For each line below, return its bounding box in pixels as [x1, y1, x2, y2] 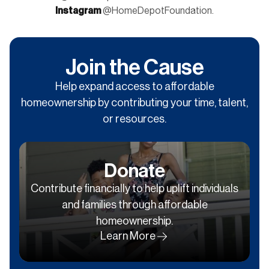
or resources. [103, 112, 166, 125]
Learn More [100, 229, 156, 242]
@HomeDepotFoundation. [103, 4, 214, 16]
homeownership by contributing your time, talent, [21, 96, 248, 109]
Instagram [55, 4, 103, 16]
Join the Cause [65, 54, 204, 80]
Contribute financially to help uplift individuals [31, 182, 238, 195]
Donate [104, 159, 165, 182]
